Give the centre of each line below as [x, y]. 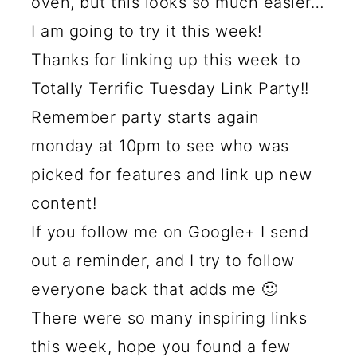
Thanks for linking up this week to [166, 59]
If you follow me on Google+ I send [170, 231]
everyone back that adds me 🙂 [155, 289]
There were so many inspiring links [169, 318]
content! [64, 203]
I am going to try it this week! [147, 31]
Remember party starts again [145, 117]
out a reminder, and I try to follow [163, 260]
